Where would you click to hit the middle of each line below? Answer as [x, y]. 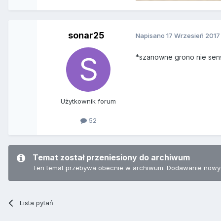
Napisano [151, 36]
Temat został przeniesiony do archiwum [111, 157]
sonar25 [87, 35]
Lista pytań [37, 203]
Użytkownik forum [89, 101]
